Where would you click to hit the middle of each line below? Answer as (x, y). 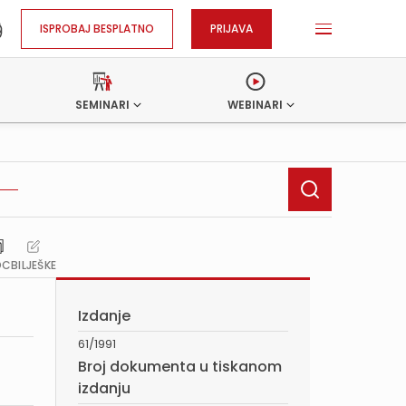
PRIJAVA (232, 28)
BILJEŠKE (34, 265)
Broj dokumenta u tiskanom (180, 367)
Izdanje (104, 316)
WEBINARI (256, 105)
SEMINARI (103, 105)
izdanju (104, 388)
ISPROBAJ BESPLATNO (97, 28)
